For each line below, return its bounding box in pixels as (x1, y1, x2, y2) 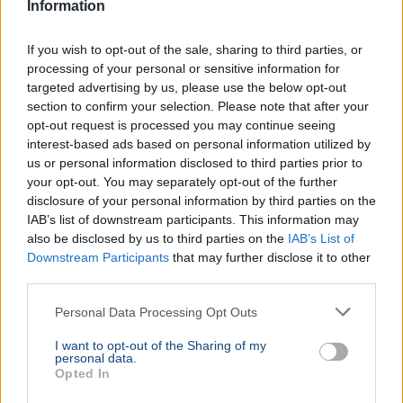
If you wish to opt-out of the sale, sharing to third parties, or (27, 42, 363, 57)
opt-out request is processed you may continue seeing (27, 118, 336, 132)
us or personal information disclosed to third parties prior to (27, 156, 363, 170)
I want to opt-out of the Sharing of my (55, 338, 266, 353)
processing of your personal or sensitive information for (27, 61, 340, 76)
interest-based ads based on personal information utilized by (27, 137, 371, 151)
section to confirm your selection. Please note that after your (27, 99, 369, 113)
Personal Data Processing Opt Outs (55, 304, 257, 319)
